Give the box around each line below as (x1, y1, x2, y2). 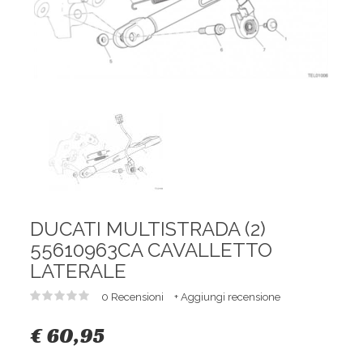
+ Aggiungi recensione (174, 291, 281, 304)
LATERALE (30, 259, 127, 284)
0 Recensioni (101, 291, 167, 304)
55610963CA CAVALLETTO (30, 238, 273, 263)
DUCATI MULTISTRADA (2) (30, 217, 267, 241)
